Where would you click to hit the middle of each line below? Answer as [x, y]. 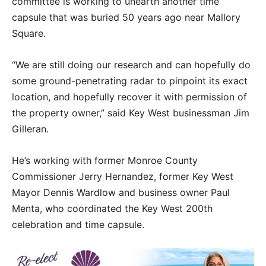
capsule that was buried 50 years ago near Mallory [126, 17]
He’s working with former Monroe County [105, 160]
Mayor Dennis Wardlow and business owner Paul [121, 192]
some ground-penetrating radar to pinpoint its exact [130, 81]
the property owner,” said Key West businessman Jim [131, 113]
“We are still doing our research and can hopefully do [131, 65]
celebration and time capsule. [80, 224]
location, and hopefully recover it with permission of [129, 97]
